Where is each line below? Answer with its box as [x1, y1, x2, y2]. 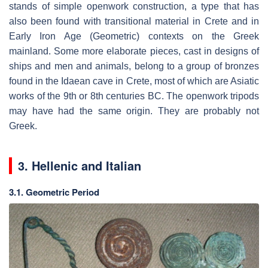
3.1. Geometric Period [9, 185, 99, 199]
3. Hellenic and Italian [18, 157, 141, 175]
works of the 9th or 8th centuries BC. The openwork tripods [9, 91, 259, 102]
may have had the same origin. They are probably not [9, 106, 259, 117]
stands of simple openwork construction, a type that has [9, 1, 259, 12]
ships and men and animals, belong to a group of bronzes [9, 61, 259, 72]
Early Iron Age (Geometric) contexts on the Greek [9, 31, 259, 42]
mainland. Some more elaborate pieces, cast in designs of [9, 46, 259, 57]
